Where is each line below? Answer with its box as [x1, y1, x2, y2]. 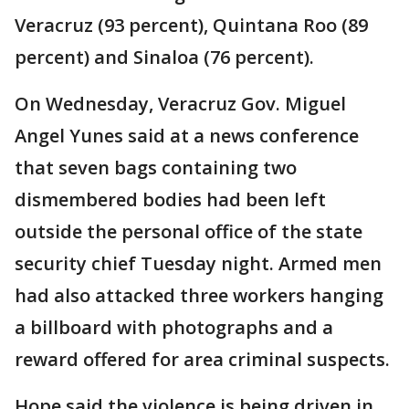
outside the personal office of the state [15, 219, 362, 245]
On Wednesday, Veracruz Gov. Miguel [15, 91, 346, 117]
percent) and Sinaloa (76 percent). [15, 45, 314, 70]
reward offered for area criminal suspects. [15, 347, 390, 372]
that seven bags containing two [15, 155, 297, 181]
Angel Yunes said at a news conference [15, 123, 359, 149]
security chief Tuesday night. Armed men [15, 251, 382, 277]
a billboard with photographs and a [15, 315, 333, 341]
